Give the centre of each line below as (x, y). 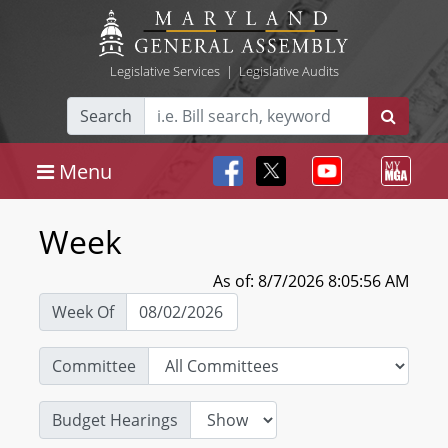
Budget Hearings (115, 420)
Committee (94, 366)
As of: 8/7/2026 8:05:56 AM (311, 281)
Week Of (83, 312)
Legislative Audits (288, 71)
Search (106, 116)
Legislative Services (164, 71)
